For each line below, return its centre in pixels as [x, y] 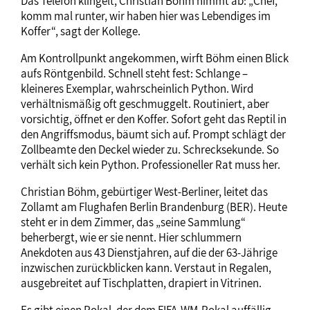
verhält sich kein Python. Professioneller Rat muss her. [151, 164]
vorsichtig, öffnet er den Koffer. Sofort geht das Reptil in [154, 119]
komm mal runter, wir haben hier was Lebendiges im [146, 16]
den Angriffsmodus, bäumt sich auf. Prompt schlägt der [153, 134]
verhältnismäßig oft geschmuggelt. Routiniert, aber [145, 103]
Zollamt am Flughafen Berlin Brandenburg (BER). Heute [154, 207]
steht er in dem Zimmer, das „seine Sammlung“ [133, 222]
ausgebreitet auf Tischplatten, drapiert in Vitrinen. [141, 283]
